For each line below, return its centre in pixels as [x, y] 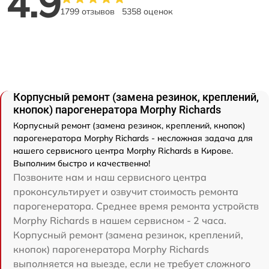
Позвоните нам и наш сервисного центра [110, 177]
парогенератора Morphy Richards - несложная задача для [133, 138]
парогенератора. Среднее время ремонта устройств [136, 206]
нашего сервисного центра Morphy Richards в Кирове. [123, 151]
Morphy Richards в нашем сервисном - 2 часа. [120, 220]
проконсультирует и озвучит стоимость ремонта [126, 192]
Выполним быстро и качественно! [82, 163]
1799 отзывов [87, 11]
